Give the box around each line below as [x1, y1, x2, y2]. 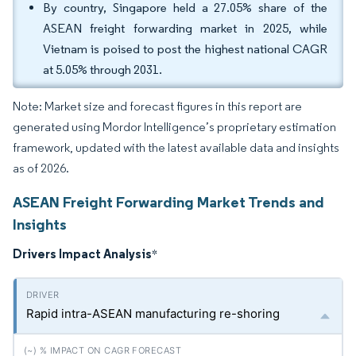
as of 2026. [13, 161, 69, 176]
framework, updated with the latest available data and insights [13, 140, 339, 155]
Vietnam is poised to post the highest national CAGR [43, 41, 327, 56]
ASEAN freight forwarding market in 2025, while [43, 21, 327, 36]
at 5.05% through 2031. [43, 62, 162, 77]
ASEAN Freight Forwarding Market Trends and [13, 192, 324, 211]
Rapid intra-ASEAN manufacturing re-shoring [26, 306, 280, 321]
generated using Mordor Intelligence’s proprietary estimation [13, 119, 336, 134]
